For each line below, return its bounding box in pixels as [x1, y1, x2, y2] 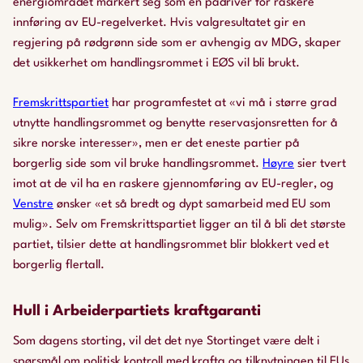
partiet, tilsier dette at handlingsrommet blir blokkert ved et [13, 239, 329, 251]
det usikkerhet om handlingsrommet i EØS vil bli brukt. [13, 58, 300, 70]
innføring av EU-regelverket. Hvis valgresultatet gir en [13, 17, 305, 29]
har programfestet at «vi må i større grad [109, 97, 336, 109]
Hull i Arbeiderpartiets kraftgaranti [13, 304, 261, 318]
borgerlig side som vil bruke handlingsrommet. [13, 158, 263, 170]
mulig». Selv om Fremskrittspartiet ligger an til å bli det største [13, 219, 346, 231]
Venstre [13, 199, 53, 211]
